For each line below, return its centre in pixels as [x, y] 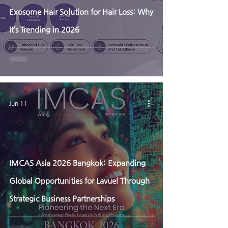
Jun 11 [18, 103]
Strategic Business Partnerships [62, 198]
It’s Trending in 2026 [44, 29]
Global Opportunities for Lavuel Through [79, 180]
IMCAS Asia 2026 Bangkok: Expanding [77, 163]
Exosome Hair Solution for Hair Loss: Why [81, 11]
